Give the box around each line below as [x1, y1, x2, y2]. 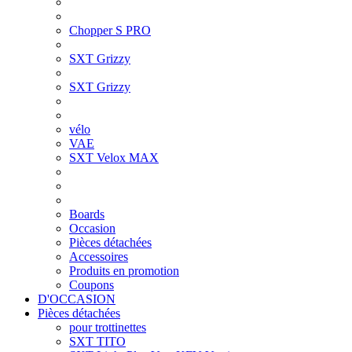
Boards [69, 207, 104, 222]
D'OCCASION [38, 292, 115, 306]
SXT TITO [69, 335, 126, 349]
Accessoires [69, 250, 128, 264]
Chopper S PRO [69, 24, 151, 38]
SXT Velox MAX [69, 151, 159, 165]
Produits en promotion [69, 264, 179, 278]
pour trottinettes [69, 321, 146, 335]
